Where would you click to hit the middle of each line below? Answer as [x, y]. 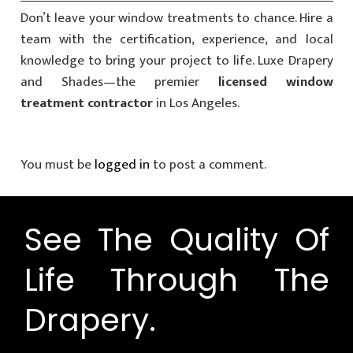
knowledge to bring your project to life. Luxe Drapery [176, 61]
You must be [57, 165]
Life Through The [176, 281]
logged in [122, 165]
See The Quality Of [176, 240]
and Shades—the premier [119, 82]
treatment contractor [86, 104]
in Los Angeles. [196, 104]
